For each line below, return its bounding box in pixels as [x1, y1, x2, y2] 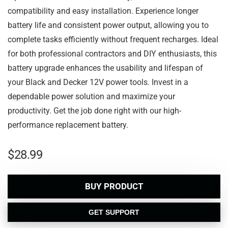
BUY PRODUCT [84, 181, 144, 191]
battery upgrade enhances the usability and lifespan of [8, 63, 203, 73]
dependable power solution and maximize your [8, 92, 175, 101]
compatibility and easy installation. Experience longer [8, 6, 198, 16]
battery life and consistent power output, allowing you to [8, 20, 209, 30]
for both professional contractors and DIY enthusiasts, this [8, 49, 217, 59]
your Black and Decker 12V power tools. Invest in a [8, 77, 188, 87]
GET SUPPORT [89, 208, 139, 216]
